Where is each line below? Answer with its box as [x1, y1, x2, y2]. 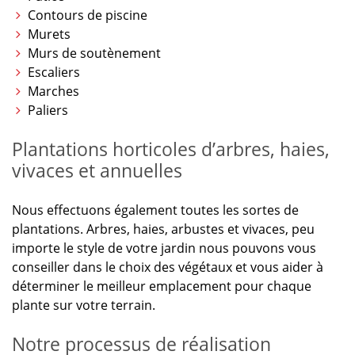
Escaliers [28, 63, 80, 82]
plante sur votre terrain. [12, 296, 155, 315]
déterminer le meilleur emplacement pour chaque [12, 277, 311, 296]
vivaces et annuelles [12, 158, 182, 184]
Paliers [28, 101, 68, 120]
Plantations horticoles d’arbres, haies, [12, 137, 330, 162]
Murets [28, 25, 71, 44]
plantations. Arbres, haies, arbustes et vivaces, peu [12, 220, 315, 239]
